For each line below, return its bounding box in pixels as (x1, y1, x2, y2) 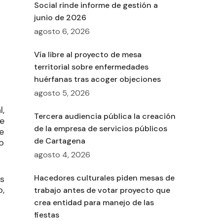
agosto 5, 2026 (34, 88, 90, 99)
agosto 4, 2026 (34, 149, 90, 160)
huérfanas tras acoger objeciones (34, 74, 161, 85)
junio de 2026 (34, 12, 86, 23)
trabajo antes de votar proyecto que (34, 185, 170, 196)
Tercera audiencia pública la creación (34, 111, 176, 122)
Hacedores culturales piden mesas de (34, 173, 175, 184)
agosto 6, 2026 (34, 26, 90, 37)
